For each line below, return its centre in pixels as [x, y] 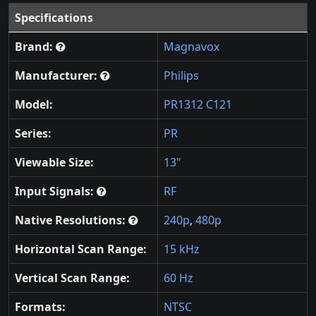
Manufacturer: [57, 75]
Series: [33, 133]
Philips [181, 75]
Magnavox [192, 47]
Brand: [35, 47]
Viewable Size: [54, 162]
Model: [34, 104]
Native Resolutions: [72, 220]
